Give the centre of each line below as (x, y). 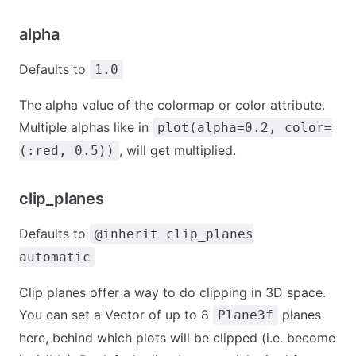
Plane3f (246, 315)
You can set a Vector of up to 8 (116, 315)
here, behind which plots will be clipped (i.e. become (177, 338)
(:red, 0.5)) (67, 151)
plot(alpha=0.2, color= (245, 128)
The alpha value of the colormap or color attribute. (172, 105)
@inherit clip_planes (174, 234)
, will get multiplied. (178, 150)
